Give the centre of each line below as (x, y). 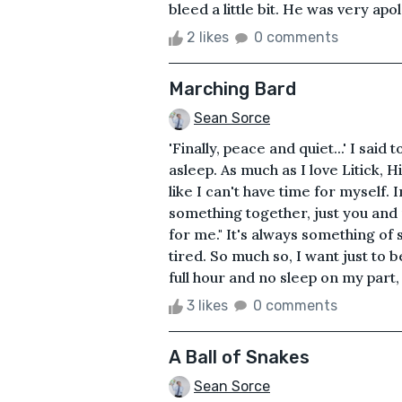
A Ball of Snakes (239, 357)
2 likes (208, 37)
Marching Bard (232, 88)
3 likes (207, 305)
